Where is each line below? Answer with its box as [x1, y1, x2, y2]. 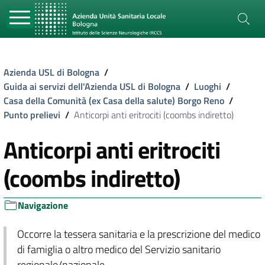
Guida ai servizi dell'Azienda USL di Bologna [4, 79, 180, 93]
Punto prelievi [4, 108, 60, 122]
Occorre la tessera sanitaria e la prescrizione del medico [17, 226, 260, 242]
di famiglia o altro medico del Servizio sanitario [17, 241, 221, 257]
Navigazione [18, 198, 68, 212]
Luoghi [194, 79, 221, 93]
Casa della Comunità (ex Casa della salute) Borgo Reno [4, 93, 224, 108]
